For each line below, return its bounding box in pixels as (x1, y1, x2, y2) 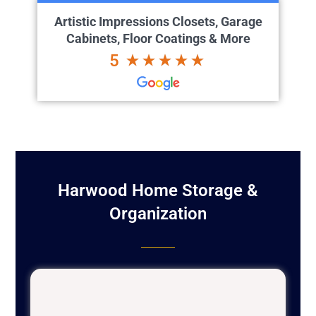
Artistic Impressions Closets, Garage (54, 14, 262, 30)
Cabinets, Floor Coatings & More (66, 31, 250, 47)
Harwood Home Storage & (58, 181, 258, 201)
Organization (109, 204, 207, 224)
